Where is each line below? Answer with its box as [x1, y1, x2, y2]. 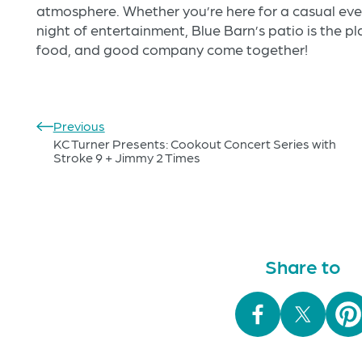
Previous [53, 118, 105, 134]
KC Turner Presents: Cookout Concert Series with [53, 136, 336, 152]
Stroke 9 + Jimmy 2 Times [53, 149, 200, 166]
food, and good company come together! [36, 40, 308, 58]
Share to [265, 254, 341, 278]
